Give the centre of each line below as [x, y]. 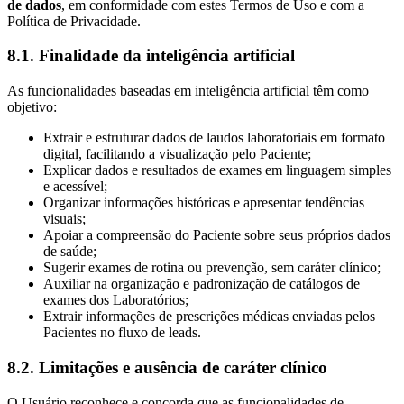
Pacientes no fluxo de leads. [122, 333]
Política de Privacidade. [74, 21]
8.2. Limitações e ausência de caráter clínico [167, 367]
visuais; [64, 219]
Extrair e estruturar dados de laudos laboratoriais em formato [214, 138]
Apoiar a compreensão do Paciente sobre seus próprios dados [217, 235]
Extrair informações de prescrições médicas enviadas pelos [209, 317]
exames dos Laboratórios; [116, 300]
